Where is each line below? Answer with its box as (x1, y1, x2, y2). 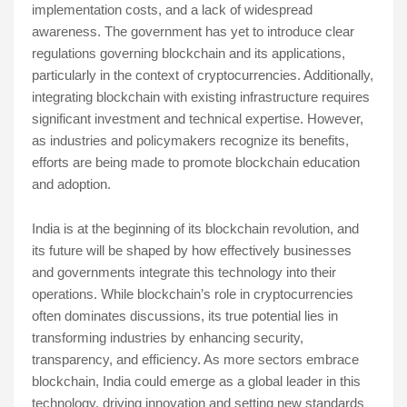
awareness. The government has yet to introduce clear (32, 24, 354, 40)
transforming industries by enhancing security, (32, 330, 303, 346)
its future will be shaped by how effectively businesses (32, 243, 352, 259)
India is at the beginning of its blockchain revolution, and (32, 221, 359, 237)
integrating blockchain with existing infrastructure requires (32, 89, 370, 105)
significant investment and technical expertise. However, (32, 111, 363, 127)
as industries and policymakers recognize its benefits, (32, 133, 349, 149)
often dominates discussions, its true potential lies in (32, 308, 338, 324)
